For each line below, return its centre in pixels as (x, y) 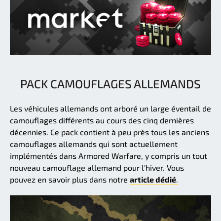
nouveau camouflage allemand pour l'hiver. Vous (97, 168)
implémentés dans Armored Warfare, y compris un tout (109, 156)
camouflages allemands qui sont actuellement (94, 144)
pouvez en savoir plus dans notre (70, 180)
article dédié (153, 180)
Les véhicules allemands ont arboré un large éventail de (110, 109)
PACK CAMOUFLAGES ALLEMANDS (110, 84)
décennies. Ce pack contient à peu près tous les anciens (110, 132)
